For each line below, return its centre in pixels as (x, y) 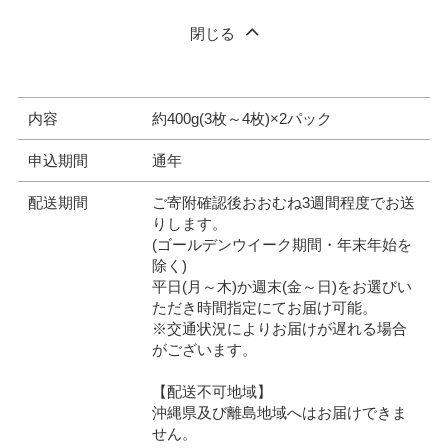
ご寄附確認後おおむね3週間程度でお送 (283, 202)
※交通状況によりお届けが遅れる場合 (279, 328)
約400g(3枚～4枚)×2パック (241, 118)
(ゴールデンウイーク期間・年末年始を (281, 244)
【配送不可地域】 (211, 391)
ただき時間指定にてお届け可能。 (264, 307)
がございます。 (204, 349)
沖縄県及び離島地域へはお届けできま (279, 412)
